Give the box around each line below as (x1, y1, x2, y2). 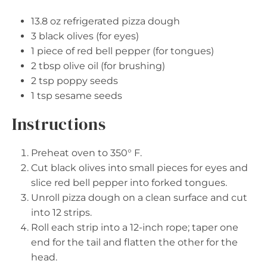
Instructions (12, 112, 106, 135)
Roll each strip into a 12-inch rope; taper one (31, 221, 238, 233)
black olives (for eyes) (36, 30, 139, 42)
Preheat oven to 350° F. (31, 147, 142, 159)
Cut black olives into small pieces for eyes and (31, 162, 248, 173)
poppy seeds (54, 74, 118, 86)
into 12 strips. (31, 206, 92, 218)
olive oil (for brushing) (61, 60, 165, 72)
